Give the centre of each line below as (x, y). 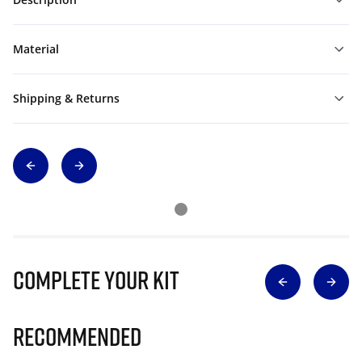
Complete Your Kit (96, 280)
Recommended (77, 336)
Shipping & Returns (66, 98)
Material (36, 49)
